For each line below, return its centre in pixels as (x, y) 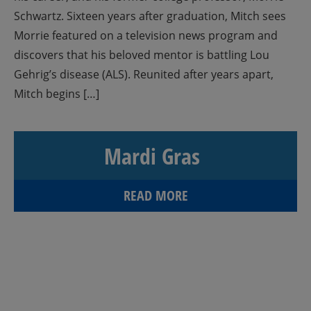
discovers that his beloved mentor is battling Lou (142, 55)
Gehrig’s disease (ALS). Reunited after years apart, (144, 74)
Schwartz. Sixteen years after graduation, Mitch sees (150, 16)
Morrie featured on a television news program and (146, 35)
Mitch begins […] (57, 94)
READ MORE (155, 195)
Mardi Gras (152, 156)
